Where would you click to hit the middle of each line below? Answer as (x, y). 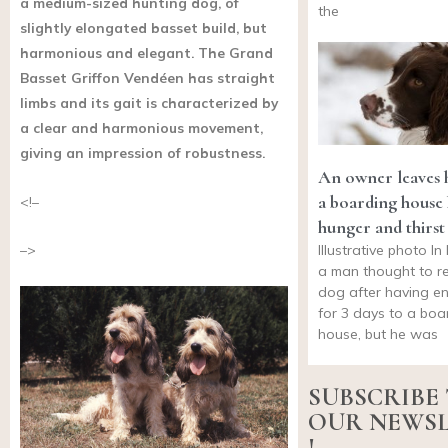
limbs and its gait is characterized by (149, 102)
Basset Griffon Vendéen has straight (147, 77)
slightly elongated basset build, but (143, 27)
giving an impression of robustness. (142, 152)
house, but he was (378, 333)
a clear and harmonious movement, (141, 127)
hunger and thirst (381, 226)
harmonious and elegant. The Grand (146, 52)
